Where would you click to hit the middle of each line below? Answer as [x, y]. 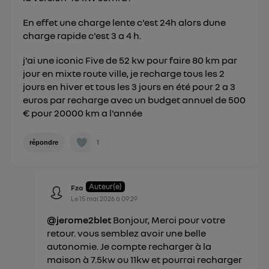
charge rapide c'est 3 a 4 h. [82, 35]
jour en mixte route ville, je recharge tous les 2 [124, 73]
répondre [44, 143]
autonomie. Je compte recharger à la [129, 246]
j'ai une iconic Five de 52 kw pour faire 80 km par [130, 60]
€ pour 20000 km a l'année [83, 113]
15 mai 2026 [97, 199]
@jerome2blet [80, 220]
